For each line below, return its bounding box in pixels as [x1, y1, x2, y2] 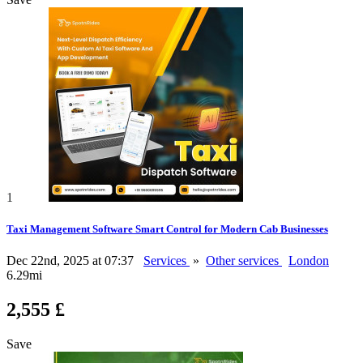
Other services [206, 254, 282, 268]
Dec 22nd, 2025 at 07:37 [6, 254, 137, 268]
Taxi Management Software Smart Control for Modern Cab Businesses [6, 223, 328, 236]
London [288, 254, 329, 268]
